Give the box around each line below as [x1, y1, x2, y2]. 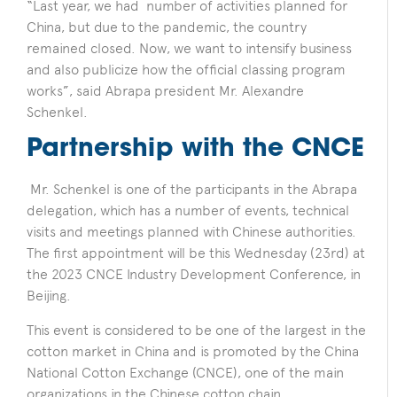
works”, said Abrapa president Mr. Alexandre [27, 82, 304, 99]
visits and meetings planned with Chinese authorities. [27, 223, 356, 241]
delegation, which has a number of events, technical [27, 202, 349, 220]
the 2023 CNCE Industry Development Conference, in [27, 266, 361, 284]
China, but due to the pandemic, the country [27, 18, 307, 35]
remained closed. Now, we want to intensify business [27, 39, 352, 57]
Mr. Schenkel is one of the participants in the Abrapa [27, 181, 357, 198]
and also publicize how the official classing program [27, 60, 346, 78]
